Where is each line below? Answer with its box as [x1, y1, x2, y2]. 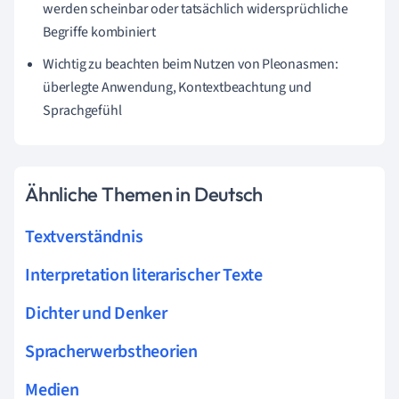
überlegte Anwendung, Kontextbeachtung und [43, 77, 312, 97]
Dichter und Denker [25, 300, 167, 326]
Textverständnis [25, 224, 143, 249]
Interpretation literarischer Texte [25, 262, 263, 288]
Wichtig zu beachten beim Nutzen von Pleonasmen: [43, 53, 338, 74]
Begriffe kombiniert [43, 21, 156, 42]
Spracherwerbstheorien [25, 338, 198, 364]
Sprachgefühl [43, 100, 122, 120]
